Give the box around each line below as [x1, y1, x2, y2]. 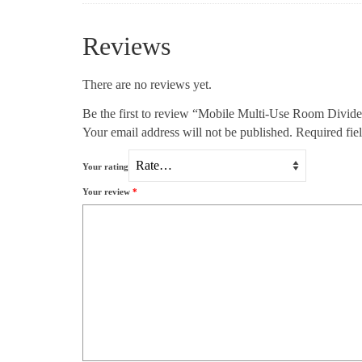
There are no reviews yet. [82, 77, 212, 91]
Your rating [82, 162, 128, 172]
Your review [82, 186, 133, 196]
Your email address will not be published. [82, 124, 293, 139]
